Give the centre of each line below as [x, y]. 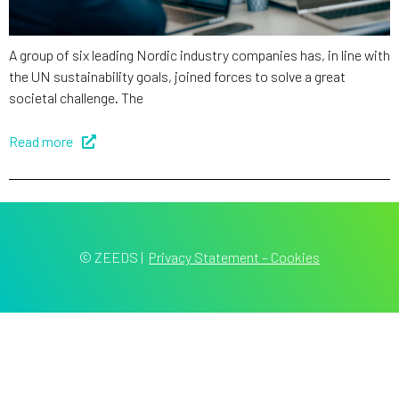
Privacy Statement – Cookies [234, 256]
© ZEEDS [109, 256]
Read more [41, 141]
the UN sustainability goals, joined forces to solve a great [177, 76]
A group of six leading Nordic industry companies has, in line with [199, 54]
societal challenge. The [76, 97]
